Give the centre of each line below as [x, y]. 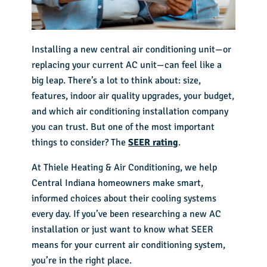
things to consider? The [80, 143]
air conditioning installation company [153, 112]
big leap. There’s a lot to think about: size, [117, 81]
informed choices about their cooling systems [124, 199]
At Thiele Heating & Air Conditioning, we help [125, 168]
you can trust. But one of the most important [123, 127]
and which [54, 112]
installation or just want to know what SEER [123, 230]
